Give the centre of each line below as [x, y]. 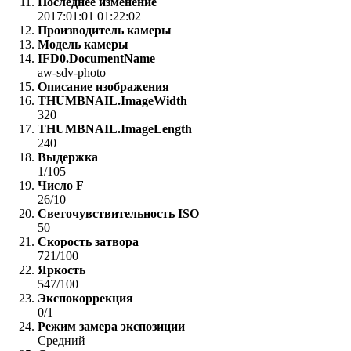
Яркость [62, 270]
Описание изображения [103, 87]
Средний [62, 341]
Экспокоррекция [85, 299]
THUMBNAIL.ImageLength [115, 129]
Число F [61, 186]
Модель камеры [83, 45]
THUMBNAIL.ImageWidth [112, 101]
